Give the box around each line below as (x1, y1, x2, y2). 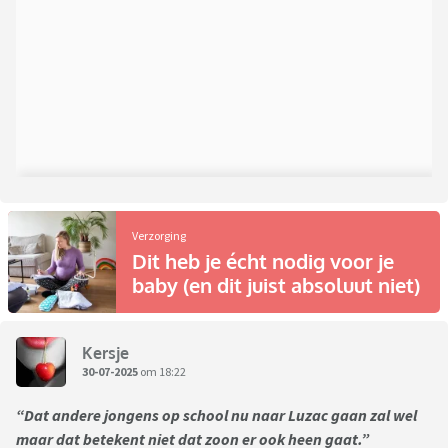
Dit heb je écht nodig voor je (132, 248, 394, 275)
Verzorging (132, 228, 186, 244)
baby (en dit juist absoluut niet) (132, 272, 420, 299)
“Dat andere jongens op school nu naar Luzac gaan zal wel (16, 405, 417, 426)
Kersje (82, 342, 129, 363)
